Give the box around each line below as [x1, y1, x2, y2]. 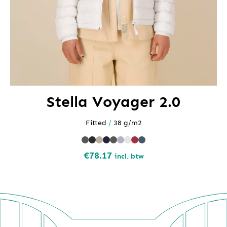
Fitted [85, 118, 108, 127]
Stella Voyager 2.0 [47, 93, 180, 111]
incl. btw [114, 151, 144, 161]
